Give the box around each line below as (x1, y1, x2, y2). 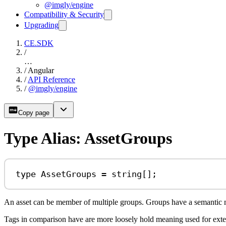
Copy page (18, 109, 49, 117)
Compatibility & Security (24, 10, 104, 19)
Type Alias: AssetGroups (4, 129, 172, 147)
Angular (28, 66, 54, 75)
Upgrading (24, 21, 59, 30)
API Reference (28, 75, 75, 84)
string (111, 168, 142, 179)
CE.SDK (24, 39, 53, 48)
